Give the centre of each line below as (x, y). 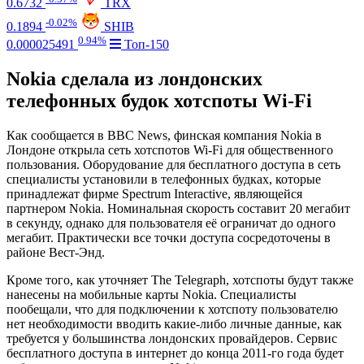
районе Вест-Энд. (56, 253)
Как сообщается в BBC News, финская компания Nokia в (164, 136)
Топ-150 (145, 45)
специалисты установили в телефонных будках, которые (164, 180)
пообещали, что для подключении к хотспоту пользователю (172, 310)
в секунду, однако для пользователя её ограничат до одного (171, 223)
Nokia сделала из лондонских (134, 79)
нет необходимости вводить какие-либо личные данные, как (174, 324)
